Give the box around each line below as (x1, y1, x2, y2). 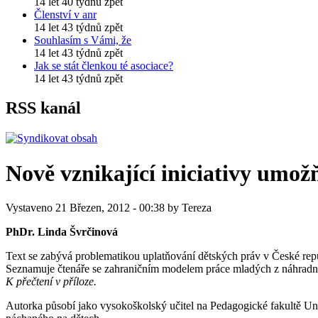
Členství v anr (34, 8, 97, 21)
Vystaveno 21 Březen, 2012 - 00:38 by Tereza (6, 202, 212, 214)
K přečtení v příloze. (6, 275, 97, 288)
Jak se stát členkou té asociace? (34, 59, 173, 72)
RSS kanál (6, 99, 81, 118)
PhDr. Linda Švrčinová (6, 226, 118, 238)
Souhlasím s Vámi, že (34, 33, 131, 46)
